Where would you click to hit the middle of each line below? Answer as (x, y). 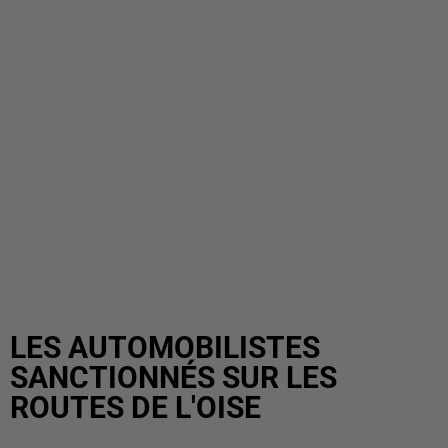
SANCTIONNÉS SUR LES (173, 377)
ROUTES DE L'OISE (135, 407)
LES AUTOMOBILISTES (165, 347)
